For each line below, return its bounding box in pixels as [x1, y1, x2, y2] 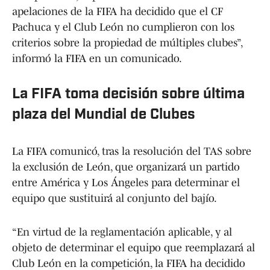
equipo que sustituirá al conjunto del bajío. [12, 192, 217, 204]
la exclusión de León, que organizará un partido [12, 160, 240, 173]
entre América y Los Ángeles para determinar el [12, 176, 240, 189]
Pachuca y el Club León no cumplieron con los [12, 20, 234, 33]
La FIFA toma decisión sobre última [12, 87, 245, 102]
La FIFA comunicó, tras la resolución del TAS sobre [12, 145, 251, 157]
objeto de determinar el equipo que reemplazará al [12, 241, 255, 254]
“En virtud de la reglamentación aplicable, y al [12, 225, 232, 238]
